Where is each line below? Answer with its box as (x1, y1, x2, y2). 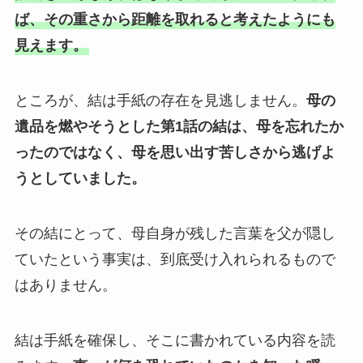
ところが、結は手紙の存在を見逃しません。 (14, 92, 306, 109)
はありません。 (14, 276, 117, 293)
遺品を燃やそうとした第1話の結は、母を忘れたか (14, 117, 344, 135)
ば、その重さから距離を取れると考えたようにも (14, 11, 335, 28)
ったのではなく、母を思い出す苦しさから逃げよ (14, 143, 335, 160)
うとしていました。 (14, 169, 146, 186)
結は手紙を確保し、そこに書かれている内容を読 (14, 331, 335, 348)
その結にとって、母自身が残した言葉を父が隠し (14, 224, 335, 241)
